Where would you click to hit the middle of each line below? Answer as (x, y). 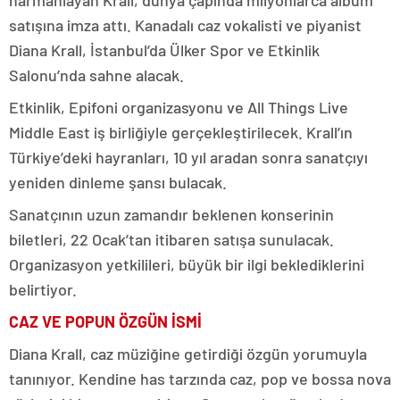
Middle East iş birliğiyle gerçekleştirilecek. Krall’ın (181, 132)
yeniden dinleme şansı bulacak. (118, 182)
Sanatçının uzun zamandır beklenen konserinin (171, 214)
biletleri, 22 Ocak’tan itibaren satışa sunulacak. (171, 239)
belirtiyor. (43, 289)
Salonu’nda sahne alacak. (96, 75)
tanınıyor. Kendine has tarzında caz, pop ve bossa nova (200, 378)
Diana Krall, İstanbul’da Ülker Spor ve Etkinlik (164, 50)
